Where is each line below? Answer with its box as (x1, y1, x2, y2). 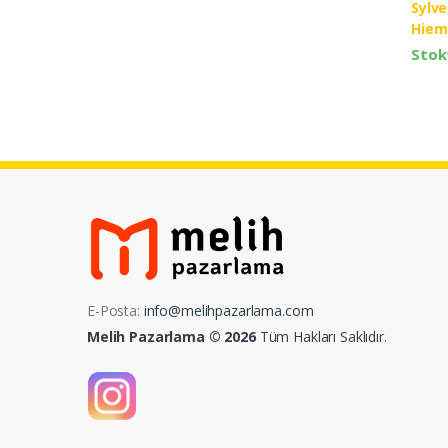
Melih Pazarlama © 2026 (87, 327, 256, 347)
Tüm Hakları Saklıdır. (255, 327, 387, 347)
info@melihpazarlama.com (143, 301, 314, 321)
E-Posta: (87, 301, 144, 321)
